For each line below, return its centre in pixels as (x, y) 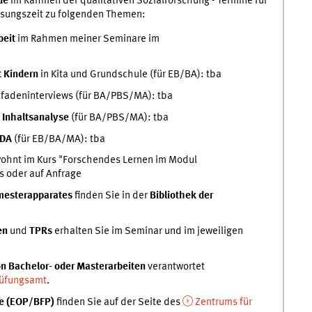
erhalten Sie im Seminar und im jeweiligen (148, 232)
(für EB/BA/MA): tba (58, 139)
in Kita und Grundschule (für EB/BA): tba (131, 75)
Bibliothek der (181, 196)
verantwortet (175, 266)
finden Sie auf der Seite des (118, 302)
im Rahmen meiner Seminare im (87, 39)
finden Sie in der (111, 196)
